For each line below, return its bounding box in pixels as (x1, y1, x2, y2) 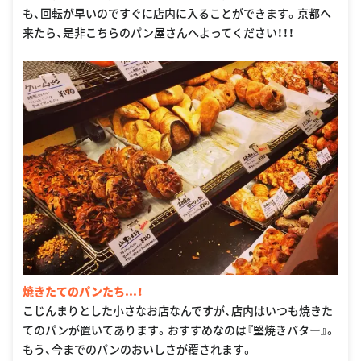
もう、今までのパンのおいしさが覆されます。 (23, 340, 253, 357)
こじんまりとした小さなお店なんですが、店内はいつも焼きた (23, 301, 333, 318)
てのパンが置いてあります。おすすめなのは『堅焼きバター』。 (23, 321, 336, 338)
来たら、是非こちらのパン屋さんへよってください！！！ (23, 24, 294, 41)
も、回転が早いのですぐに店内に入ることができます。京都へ (23, 5, 331, 22)
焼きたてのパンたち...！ (23, 282, 143, 299)
